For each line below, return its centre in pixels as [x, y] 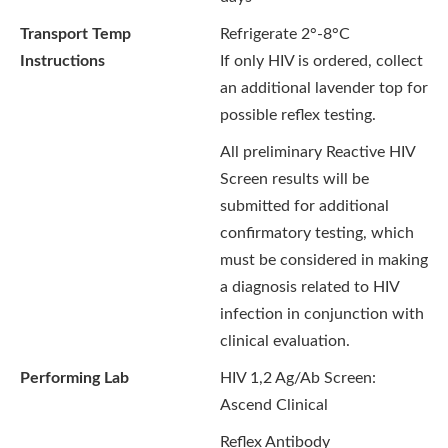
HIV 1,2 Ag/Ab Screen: [298, 378]
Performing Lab [74, 378]
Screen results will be [294, 179]
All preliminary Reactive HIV [317, 152]
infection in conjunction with [322, 314]
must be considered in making [324, 260]
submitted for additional [304, 206]
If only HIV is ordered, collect [321, 61]
